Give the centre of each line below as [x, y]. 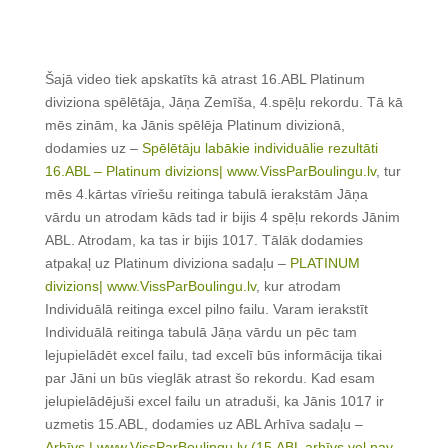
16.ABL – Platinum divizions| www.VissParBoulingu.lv [210, 171]
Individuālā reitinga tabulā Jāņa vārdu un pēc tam [200, 332]
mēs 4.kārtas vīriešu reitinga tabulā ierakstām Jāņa [206, 194]
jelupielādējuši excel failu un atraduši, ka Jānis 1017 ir [214, 401]
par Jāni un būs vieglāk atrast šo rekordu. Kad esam [209, 378]
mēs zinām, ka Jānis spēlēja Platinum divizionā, [194, 125]
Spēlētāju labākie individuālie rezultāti [259, 148]
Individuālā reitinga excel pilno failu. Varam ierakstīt [206, 309]
